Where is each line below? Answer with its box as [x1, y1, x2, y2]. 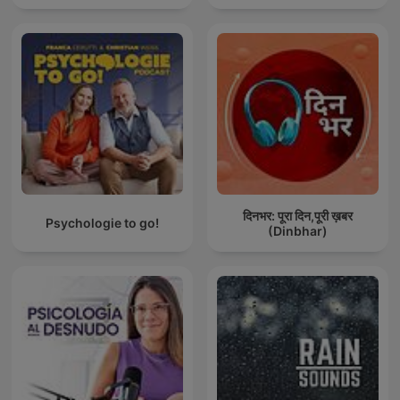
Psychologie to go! [46, 215, 159, 231]
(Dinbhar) [268, 222, 328, 238]
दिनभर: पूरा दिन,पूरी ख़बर [243, 207, 353, 223]
